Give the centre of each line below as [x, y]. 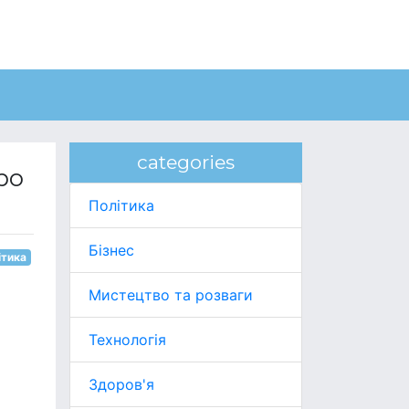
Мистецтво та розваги [171, 295]
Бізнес [111, 250]
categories [186, 162]
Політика [121, 205]
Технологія [127, 340]
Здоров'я [121, 384]
